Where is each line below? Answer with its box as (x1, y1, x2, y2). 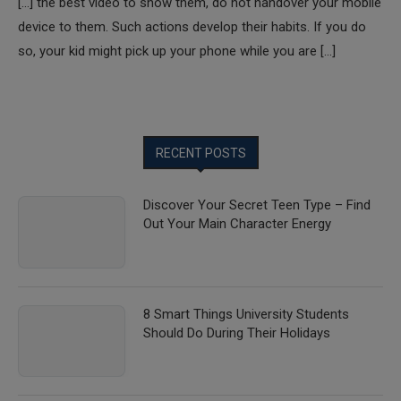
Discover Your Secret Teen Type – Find (143, 196, 371, 213)
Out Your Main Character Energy (143, 215, 331, 232)
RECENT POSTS (155, 145, 246, 160)
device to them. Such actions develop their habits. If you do (18, 18, 366, 35)
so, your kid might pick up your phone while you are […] (18, 42, 336, 59)
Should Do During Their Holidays (143, 324, 330, 341)
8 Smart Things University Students (143, 305, 349, 322)
